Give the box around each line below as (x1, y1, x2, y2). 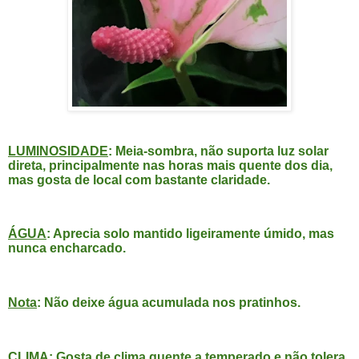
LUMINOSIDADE (8, 143, 108, 158)
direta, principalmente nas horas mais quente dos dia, (8, 158, 333, 172)
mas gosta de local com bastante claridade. (8, 172, 270, 187)
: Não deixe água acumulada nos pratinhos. (37, 295, 301, 309)
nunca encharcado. (8, 241, 126, 256)
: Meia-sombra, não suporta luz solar (108, 143, 329, 158)
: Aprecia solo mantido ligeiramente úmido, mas (46, 227, 334, 241)
